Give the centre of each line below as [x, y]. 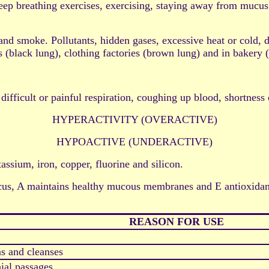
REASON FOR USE [177, 222]
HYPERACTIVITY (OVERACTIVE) [134, 120]
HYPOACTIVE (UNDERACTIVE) [134, 142]
